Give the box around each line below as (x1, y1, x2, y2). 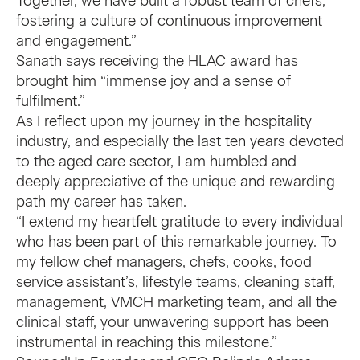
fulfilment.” (16, 92, 85, 110)
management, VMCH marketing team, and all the (16, 293, 337, 311)
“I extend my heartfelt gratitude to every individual (16, 213, 343, 231)
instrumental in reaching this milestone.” (16, 333, 277, 351)
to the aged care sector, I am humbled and (16, 153, 297, 170)
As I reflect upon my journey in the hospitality (16, 112, 312, 130)
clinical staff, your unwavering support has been (16, 313, 329, 331)
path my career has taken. (16, 193, 186, 211)
